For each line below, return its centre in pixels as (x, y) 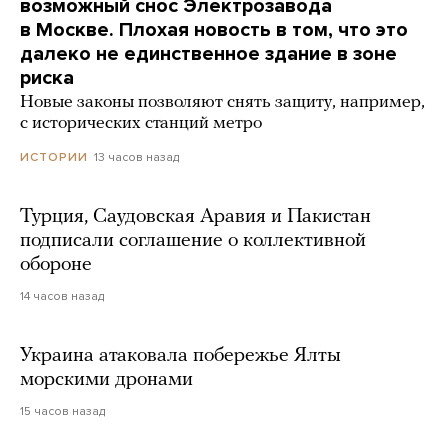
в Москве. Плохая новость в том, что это (214, 30)
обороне (56, 265)
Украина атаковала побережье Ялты (180, 356)
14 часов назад (62, 296)
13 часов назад (136, 157)
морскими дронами (106, 380)
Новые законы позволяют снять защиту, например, (222, 103)
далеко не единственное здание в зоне (208, 54)
